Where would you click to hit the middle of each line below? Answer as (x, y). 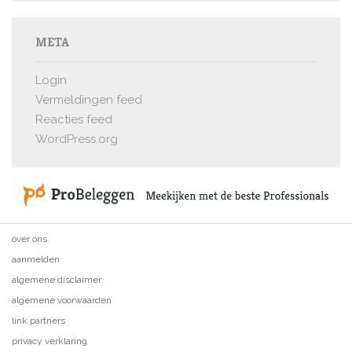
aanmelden (36, 260)
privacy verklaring (49, 341)
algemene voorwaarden (62, 301)
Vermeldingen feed (89, 100)
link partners (38, 321)
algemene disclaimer (57, 280)
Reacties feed (74, 120)
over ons (29, 239)
